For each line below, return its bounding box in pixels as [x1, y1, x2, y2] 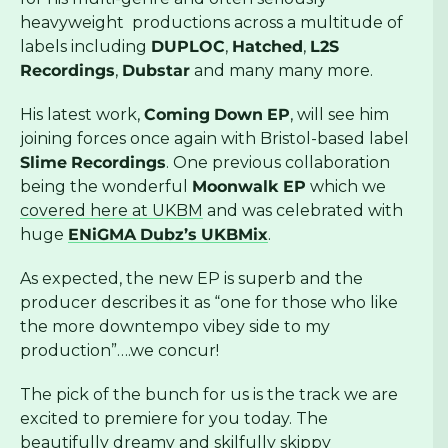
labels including [20, 37, 151, 57]
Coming [144, 105, 210, 125]
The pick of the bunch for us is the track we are [20, 385, 398, 405]
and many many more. [190, 61, 373, 81]
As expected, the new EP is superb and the [20, 269, 363, 289]
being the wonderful [20, 177, 192, 197]
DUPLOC [151, 37, 225, 57]
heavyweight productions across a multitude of [20, 13, 403, 33]
